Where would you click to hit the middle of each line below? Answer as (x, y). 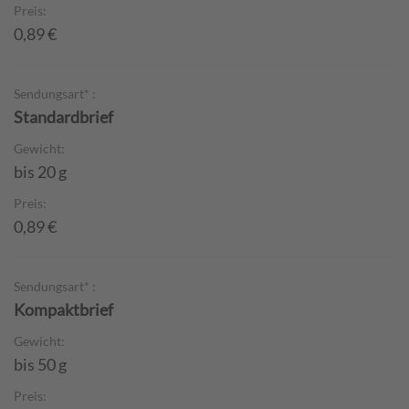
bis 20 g (40, 171)
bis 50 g (40, 364)
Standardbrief (63, 116)
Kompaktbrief (63, 309)
